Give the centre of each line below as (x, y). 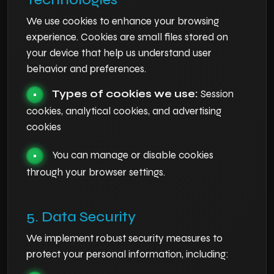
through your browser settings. (96, 172)
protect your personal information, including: (128, 254)
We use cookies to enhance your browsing (123, 21)
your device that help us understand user (119, 53)
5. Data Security (81, 217)
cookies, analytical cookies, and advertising (124, 111)
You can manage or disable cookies (133, 155)
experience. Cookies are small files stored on (127, 37)
